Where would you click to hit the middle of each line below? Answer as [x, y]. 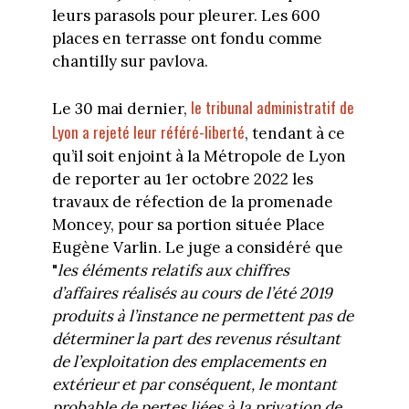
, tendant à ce [294, 134]
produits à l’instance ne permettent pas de [202, 316]
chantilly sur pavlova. [130, 61]
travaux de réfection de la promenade [192, 202]
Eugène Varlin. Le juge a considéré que [199, 248]
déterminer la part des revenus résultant [196, 339]
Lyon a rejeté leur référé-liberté [148, 132]
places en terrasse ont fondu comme [187, 38]
